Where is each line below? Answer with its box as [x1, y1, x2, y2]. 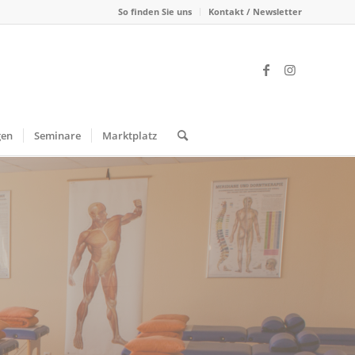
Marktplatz [101, 128, 157, 143]
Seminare [33, 128, 81, 143]
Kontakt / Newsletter [208, 6, 302, 17]
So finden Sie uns [118, 6, 192, 17]
